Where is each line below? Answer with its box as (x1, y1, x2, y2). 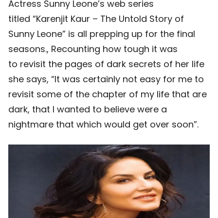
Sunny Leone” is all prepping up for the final (8, 28, 195, 40)
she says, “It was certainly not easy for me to (8, 73, 204, 85)
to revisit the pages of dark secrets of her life (8, 58, 204, 70)
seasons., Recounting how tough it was (8, 43, 178, 55)
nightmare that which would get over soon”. (8, 118, 199, 130)
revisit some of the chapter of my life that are (8, 88, 207, 100)
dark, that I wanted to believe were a (8, 103, 167, 115)
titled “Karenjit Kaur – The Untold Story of (8, 13, 184, 25)
